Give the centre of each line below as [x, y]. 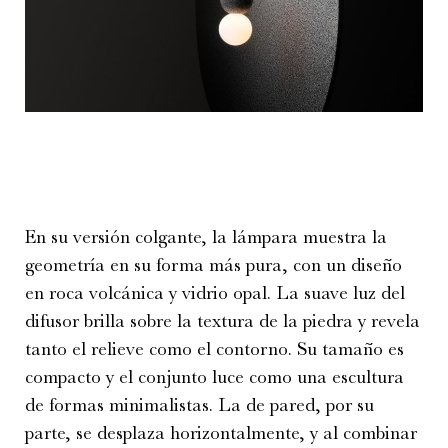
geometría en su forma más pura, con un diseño [213, 265]
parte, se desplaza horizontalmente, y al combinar [221, 433]
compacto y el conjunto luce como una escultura [214, 377]
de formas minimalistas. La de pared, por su [199, 405]
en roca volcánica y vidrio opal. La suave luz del [215, 293]
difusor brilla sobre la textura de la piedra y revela [222, 321]
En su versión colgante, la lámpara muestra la [206, 237]
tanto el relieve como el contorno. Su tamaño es [214, 349]
